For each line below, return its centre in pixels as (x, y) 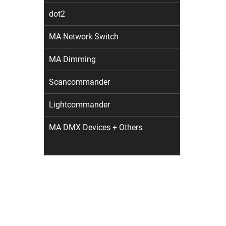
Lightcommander (79, 105)
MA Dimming (72, 59)
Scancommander (79, 82)
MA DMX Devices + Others (96, 127)
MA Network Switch (84, 37)
